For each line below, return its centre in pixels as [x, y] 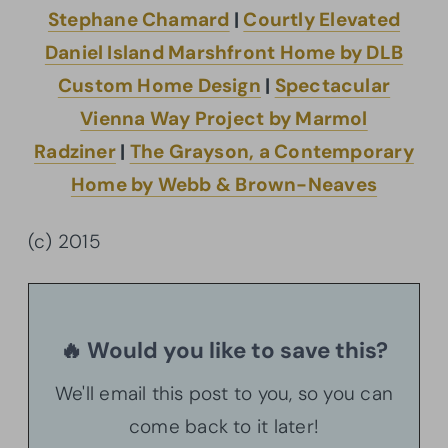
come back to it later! [224, 427]
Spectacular [332, 86]
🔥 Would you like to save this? [224, 351]
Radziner [75, 152]
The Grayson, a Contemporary [271, 152]
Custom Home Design [159, 86]
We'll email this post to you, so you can [224, 394]
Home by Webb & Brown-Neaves [224, 185]
